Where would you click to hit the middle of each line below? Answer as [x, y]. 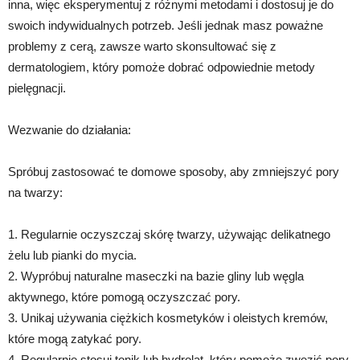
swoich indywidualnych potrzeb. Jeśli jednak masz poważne [166, 26]
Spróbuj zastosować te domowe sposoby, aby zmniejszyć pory [174, 172]
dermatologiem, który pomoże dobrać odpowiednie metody [162, 67]
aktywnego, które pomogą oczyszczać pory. [124, 297]
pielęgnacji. [37, 88]
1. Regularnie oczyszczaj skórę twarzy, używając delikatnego [169, 235]
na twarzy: [35, 193]
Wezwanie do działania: [70, 130]
